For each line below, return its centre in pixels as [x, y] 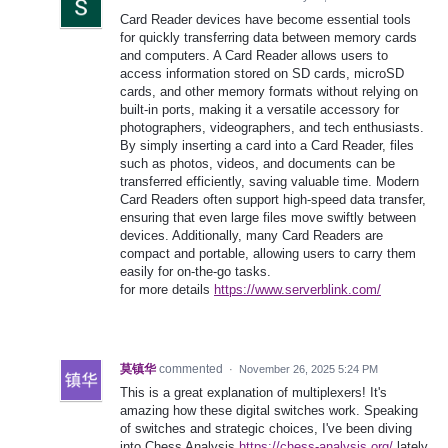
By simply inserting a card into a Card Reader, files [267, 146]
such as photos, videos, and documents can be [257, 164]
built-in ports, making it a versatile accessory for [259, 110]
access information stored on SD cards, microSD [262, 74]
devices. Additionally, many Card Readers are [251, 236]
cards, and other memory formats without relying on [269, 92]
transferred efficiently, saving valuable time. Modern [269, 182]
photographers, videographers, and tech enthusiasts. [272, 128]
